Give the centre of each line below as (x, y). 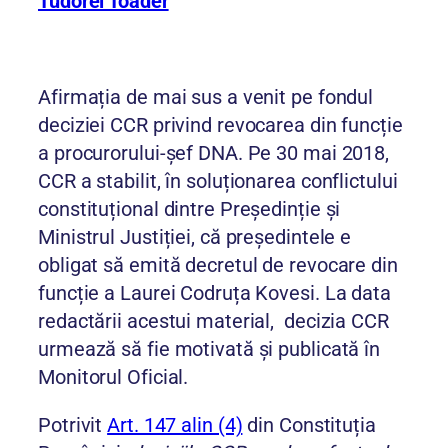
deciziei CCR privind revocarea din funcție (220, 125)
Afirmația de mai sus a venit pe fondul (206, 97)
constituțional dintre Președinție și (189, 209)
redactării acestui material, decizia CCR (213, 321)
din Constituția (309, 425)
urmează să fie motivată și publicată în (209, 349)
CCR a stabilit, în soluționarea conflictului (218, 181)
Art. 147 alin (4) (175, 425)
